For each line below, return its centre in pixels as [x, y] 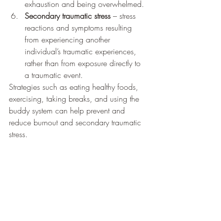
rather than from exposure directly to [84, 63]
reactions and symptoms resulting [79, 27]
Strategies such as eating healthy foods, [75, 87]
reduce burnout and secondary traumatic [76, 122]
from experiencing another [69, 39]
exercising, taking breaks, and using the [75, 98]
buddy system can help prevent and [68, 110]
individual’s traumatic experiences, [82, 51]
